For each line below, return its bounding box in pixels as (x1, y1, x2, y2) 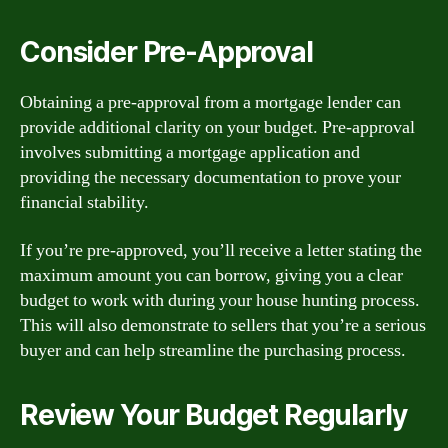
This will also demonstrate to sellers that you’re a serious (20, 313, 426, 337)
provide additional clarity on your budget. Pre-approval (20, 116, 415, 139)
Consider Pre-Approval (20, 35, 313, 69)
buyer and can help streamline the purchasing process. (20, 338, 406, 362)
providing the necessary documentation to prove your (20, 166, 401, 189)
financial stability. (20, 191, 149, 214)
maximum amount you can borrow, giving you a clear (20, 263, 403, 287)
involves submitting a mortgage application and (20, 141, 360, 164)
